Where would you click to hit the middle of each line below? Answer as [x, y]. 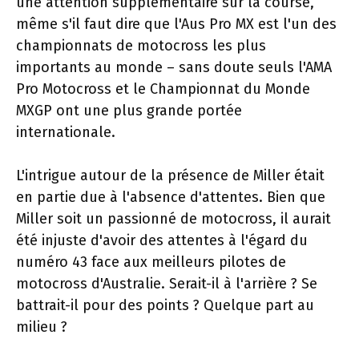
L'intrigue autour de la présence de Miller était [170, 175]
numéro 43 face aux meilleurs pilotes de [151, 262]
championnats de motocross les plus [141, 46]
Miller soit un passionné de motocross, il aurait [173, 219]
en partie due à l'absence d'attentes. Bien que [171, 197]
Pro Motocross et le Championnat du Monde [163, 89]
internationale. [66, 132]
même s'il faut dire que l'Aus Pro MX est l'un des [176, 24]
